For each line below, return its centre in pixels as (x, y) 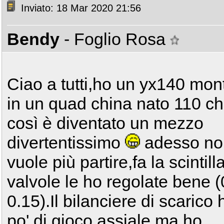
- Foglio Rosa (117, 39)
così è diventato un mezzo (105, 123)
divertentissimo (66, 142)
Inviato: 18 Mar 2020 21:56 (79, 8)
